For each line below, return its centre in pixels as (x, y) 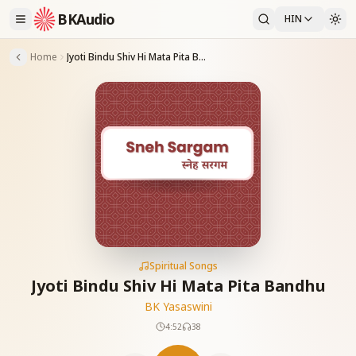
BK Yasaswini (178, 306)
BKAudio (86, 19)
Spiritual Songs (184, 266)
